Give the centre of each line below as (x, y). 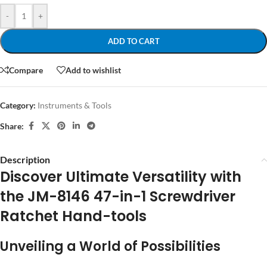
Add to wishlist (93, 70)
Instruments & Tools (74, 105)
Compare (26, 70)
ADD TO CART (133, 41)
